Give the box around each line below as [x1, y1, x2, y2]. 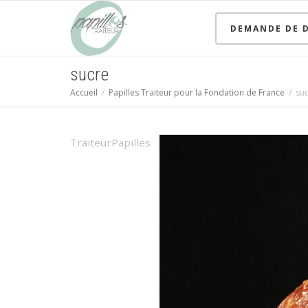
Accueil [70, 87, 98, 98]
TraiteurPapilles [70, 135, 151, 149]
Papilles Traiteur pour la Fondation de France [109, 87, 285, 98]
